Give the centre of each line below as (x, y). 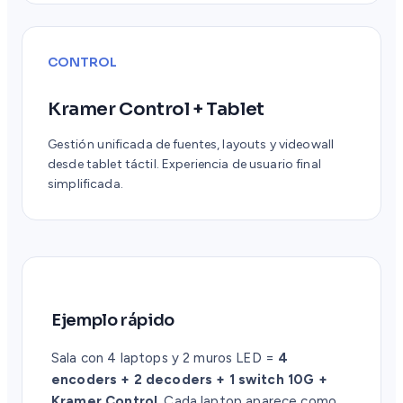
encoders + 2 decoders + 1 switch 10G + (189, 380)
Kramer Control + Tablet (156, 110)
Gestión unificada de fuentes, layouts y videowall (191, 145)
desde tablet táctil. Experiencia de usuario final (184, 165)
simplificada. (85, 184)
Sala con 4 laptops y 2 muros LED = (165, 358)
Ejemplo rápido (113, 321)
